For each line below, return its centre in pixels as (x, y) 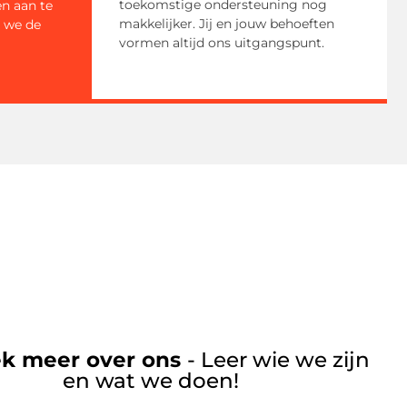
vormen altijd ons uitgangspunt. (222, 43)
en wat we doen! (151, 381)
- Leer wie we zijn (278, 360)
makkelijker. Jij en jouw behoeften (227, 24)
